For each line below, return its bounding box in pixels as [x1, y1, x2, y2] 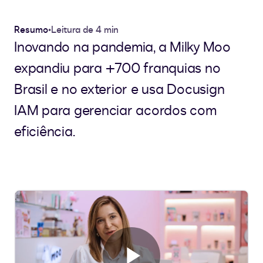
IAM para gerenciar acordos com [14, 101, 217, 121]
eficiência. [14, 122, 75, 142]
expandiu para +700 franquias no [14, 59, 221, 79]
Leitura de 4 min [51, 23, 119, 37]
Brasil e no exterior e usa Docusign [14, 80, 225, 100]
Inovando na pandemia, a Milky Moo [14, 38, 231, 58]
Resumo [14, 23, 48, 37]
